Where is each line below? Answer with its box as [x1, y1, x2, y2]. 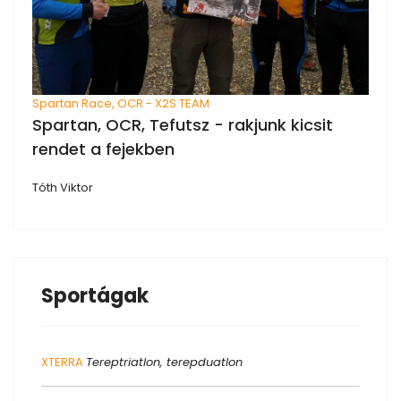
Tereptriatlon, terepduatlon [86, 353, 243, 371]
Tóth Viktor [32, 178, 93, 196]
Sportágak [41, 281, 149, 310]
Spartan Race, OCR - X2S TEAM [32, 94, 209, 112]
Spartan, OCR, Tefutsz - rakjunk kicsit [32, 113, 333, 136]
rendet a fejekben [32, 137, 175, 160]
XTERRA [41, 353, 83, 371]
